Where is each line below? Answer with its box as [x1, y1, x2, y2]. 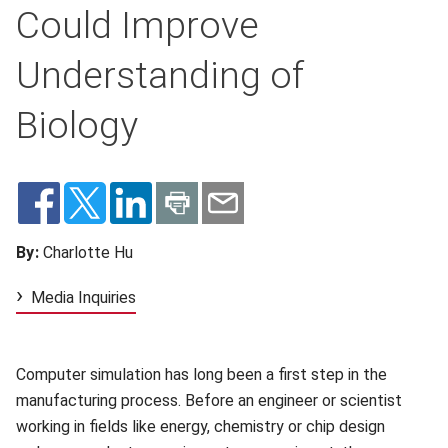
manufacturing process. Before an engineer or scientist [16, 391, 402, 410]
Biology [16, 103, 138, 147]
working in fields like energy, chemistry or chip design [16, 417, 385, 436]
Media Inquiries [31, 288, 136, 307]
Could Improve [16, 3, 259, 47]
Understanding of [16, 53, 304, 97]
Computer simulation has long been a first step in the [16, 365, 387, 384]
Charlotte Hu [39, 243, 134, 262]
